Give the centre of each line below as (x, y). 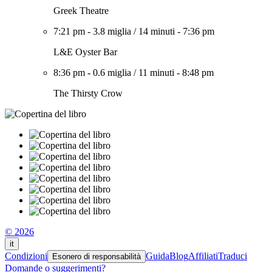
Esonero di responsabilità (97, 257)
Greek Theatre (81, 11)
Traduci (233, 256)
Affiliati (203, 256)
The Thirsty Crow (88, 93)
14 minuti (157, 31)
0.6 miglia (112, 73)
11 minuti (156, 73)
